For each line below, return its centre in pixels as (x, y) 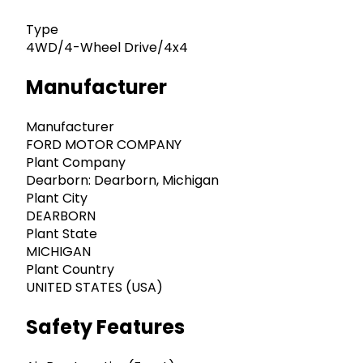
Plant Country (70, 270)
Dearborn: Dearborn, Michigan (122, 181)
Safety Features (105, 327)
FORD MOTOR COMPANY (104, 145)
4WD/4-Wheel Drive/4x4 (107, 48)
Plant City (57, 199)
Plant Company (76, 163)
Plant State (62, 234)
